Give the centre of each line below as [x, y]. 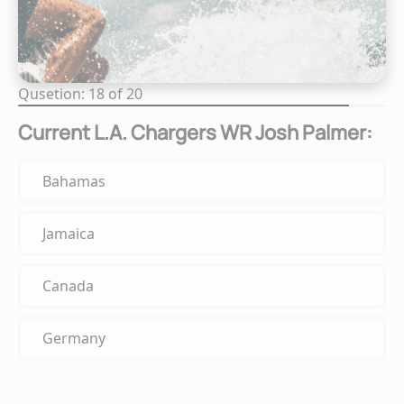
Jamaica [69, 233]
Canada [68, 285]
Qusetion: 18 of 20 [80, 93]
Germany [74, 338]
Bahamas [74, 181]
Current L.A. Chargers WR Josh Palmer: [195, 132]
